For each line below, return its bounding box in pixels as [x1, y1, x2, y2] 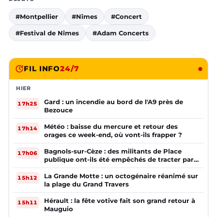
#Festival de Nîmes [15, 29, 79, 37]
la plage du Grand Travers [44, 180, 129, 188]
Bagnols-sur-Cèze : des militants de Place [44, 147, 182, 155]
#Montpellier [15, 13, 58, 21]
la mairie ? [44, 164, 79, 172]
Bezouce [44, 106, 73, 114]
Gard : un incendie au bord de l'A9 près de [44, 98, 183, 106]
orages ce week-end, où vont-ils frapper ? [44, 131, 182, 139]
